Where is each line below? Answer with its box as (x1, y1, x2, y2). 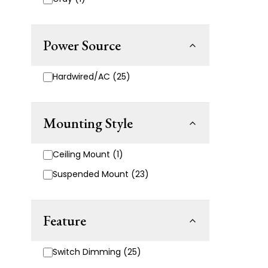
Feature (43, 211, 86, 230)
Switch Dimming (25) (53, 246, 141, 258)
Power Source (43, 36, 121, 54)
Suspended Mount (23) (53, 168, 149, 180)
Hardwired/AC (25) (53, 71, 130, 83)
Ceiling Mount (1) (53, 148, 123, 160)
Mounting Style (43, 114, 133, 132)
